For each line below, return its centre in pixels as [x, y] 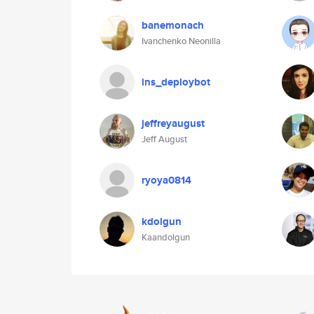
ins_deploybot [176, 82]
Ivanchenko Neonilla [181, 41]
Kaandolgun [166, 237]
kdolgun [162, 221]
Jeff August [164, 139]
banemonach [173, 25]
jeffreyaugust [173, 123]
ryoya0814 [166, 180]
